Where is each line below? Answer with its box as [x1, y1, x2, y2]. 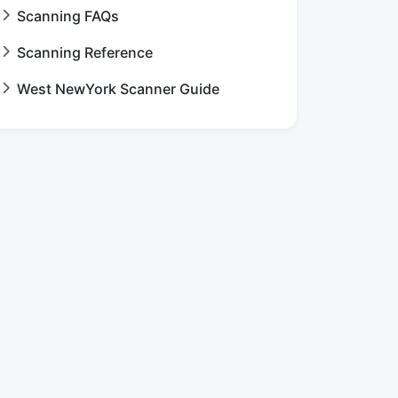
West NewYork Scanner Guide [17, 80, 219, 98]
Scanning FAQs [17, 7, 119, 25]
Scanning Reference [17, 44, 153, 61]
